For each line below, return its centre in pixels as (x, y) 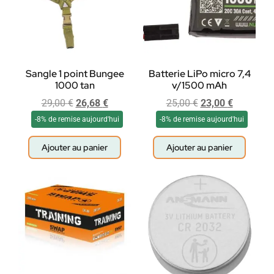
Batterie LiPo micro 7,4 (199, 74)
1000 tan (75, 86)
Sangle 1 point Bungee (75, 74)
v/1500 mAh (199, 86)
